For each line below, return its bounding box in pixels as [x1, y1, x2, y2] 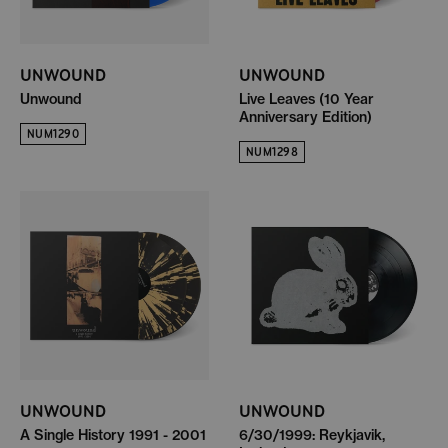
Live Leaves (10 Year [239, 89, 374, 108]
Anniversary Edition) [239, 107, 372, 126]
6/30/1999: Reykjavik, [239, 425, 385, 444]
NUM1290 [27, 126, 80, 141]
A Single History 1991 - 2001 [20, 425, 206, 444]
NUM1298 [246, 144, 299, 159]
